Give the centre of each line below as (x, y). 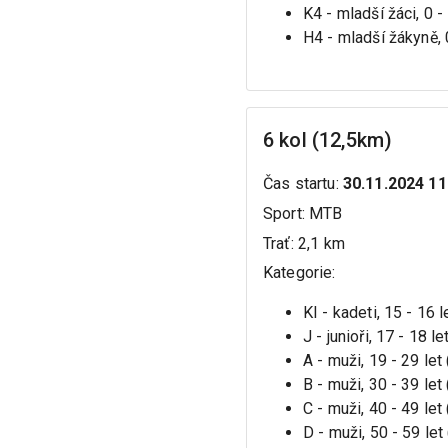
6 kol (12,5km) (328, 140)
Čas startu (299, 184)
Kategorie (298, 273)
